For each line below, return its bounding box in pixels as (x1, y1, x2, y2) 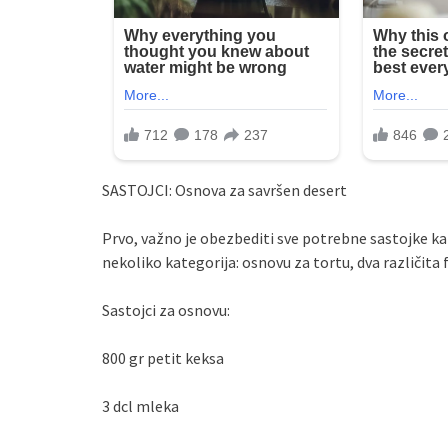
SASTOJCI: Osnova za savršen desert (102, 180, 347, 201)
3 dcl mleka (102, 396, 179, 417)
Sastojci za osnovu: (102, 300, 230, 321)
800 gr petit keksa (102, 348, 224, 369)
